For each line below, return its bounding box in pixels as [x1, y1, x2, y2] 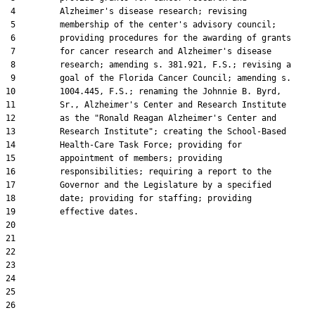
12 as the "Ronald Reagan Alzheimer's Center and [6, 113, 276, 123]
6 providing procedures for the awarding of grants [6, 33, 291, 43]
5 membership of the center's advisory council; [6, 20, 276, 30]
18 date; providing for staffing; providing [6, 193, 252, 203]
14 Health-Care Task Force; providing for [6, 140, 242, 150]
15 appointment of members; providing [6, 153, 222, 163]
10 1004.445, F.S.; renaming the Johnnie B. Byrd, [6, 86, 281, 96]
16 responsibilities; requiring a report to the [6, 167, 271, 176]
